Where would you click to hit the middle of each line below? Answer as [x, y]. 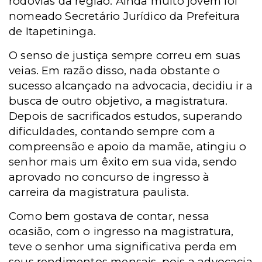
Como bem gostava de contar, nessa [109, 216]
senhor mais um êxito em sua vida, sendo [123, 162]
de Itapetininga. [52, 31]
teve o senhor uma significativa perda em [123, 247]
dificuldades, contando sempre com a [112, 131]
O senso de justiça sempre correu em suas [125, 55]
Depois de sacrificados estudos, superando [126, 116]
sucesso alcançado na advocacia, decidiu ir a [131, 86]
